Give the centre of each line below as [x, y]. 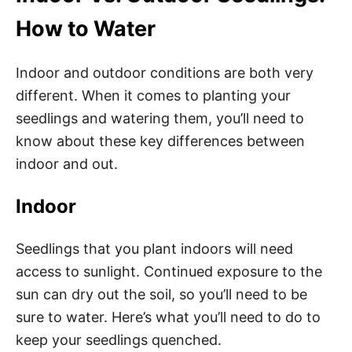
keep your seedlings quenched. [121, 340]
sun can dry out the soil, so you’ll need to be [161, 294]
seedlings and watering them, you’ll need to [160, 118]
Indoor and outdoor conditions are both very [165, 73]
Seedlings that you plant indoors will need [154, 249]
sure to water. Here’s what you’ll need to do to [168, 317]
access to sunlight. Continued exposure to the [169, 271]
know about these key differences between [160, 141]
